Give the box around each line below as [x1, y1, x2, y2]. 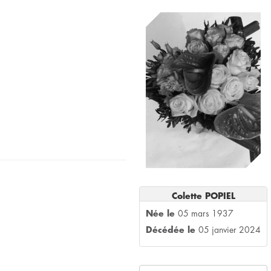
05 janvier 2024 [198, 226, 261, 234]
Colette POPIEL [171, 192, 235, 200]
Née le [146, 209, 178, 218]
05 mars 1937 [178, 209, 233, 218]
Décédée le [146, 226, 198, 234]
